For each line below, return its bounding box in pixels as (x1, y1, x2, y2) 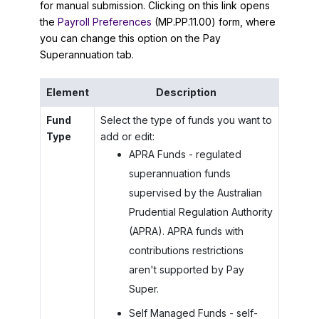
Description (156, 85, 216, 98)
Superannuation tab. (40, 48, 134, 61)
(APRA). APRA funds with (128, 224, 244, 237)
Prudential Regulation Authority (128, 205, 273, 218)
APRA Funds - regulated (128, 147, 241, 160)
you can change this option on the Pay (40, 32, 221, 44)
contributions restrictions (128, 244, 244, 256)
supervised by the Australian (128, 186, 262, 199)
